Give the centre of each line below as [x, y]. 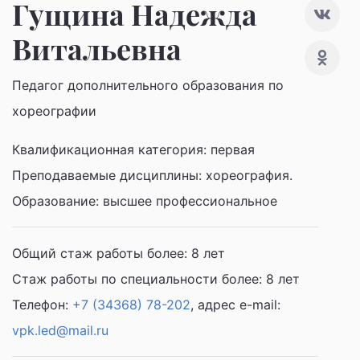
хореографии [54, 111]
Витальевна [97, 48]
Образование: [57, 201]
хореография [247, 175]
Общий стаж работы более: [102, 253]
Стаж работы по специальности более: [139, 279]
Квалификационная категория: [111, 149]
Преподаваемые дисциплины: [109, 175]
